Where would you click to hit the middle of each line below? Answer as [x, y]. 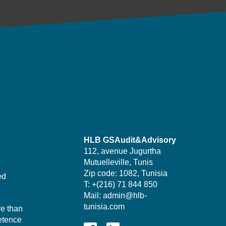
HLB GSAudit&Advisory [130, 140]
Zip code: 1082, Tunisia [126, 173]
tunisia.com [104, 206]
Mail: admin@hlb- [115, 195]
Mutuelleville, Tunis [118, 162]
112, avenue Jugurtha [122, 151]
